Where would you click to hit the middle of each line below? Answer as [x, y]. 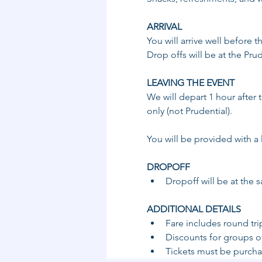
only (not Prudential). [189, 111]
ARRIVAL [164, 27]
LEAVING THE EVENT [192, 83]
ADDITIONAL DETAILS [195, 209]
